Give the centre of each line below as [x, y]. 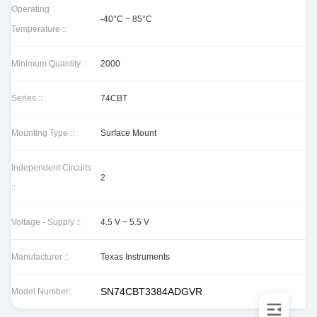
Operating [30, 9]
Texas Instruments [135, 257]
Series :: [27, 98]
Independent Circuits [51, 168]
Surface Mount [128, 133]
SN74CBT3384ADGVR [151, 292]
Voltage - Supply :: [46, 222]
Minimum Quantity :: [49, 64]
